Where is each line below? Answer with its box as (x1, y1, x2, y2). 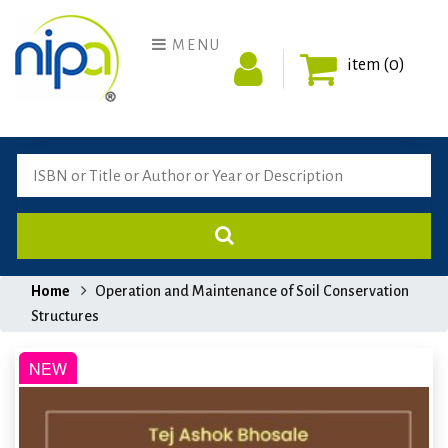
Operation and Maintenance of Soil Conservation (95, 283, 409, 300)
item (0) (346, 56, 405, 75)
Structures (31, 308, 99, 325)
